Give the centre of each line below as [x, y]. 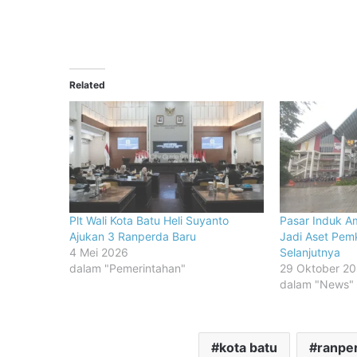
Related [87, 85]
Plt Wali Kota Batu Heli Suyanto [149, 220]
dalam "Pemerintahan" [127, 268]
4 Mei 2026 [99, 252]
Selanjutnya [310, 252]
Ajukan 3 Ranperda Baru [133, 236]
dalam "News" [317, 284]
